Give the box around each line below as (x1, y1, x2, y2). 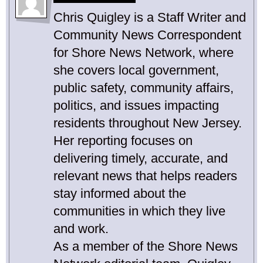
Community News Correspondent (53, 28, 241, 43)
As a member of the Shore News (53, 239, 238, 254)
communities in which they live (53, 204, 225, 219)
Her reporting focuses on (53, 133, 193, 149)
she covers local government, (53, 63, 219, 78)
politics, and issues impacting (53, 98, 219, 113)
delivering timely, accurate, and (53, 151, 228, 166)
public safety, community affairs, (53, 80, 234, 96)
